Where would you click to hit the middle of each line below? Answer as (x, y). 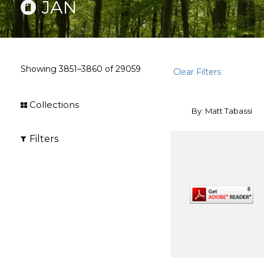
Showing (40, 69)
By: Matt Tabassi (222, 111)
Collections (54, 105)
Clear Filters (197, 72)
